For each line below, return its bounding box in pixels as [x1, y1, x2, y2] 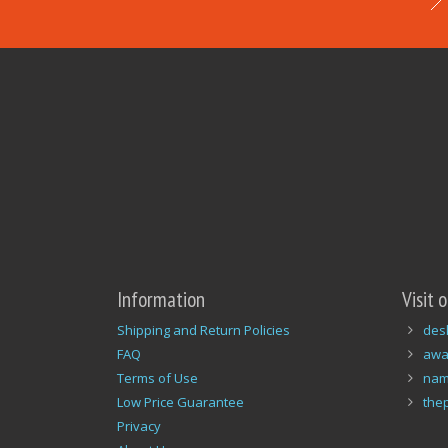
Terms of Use [117, 368, 198, 387]
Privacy [117, 416, 161, 435]
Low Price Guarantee [117, 392, 244, 411]
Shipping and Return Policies [117, 320, 290, 339]
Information [117, 285, 205, 313]
